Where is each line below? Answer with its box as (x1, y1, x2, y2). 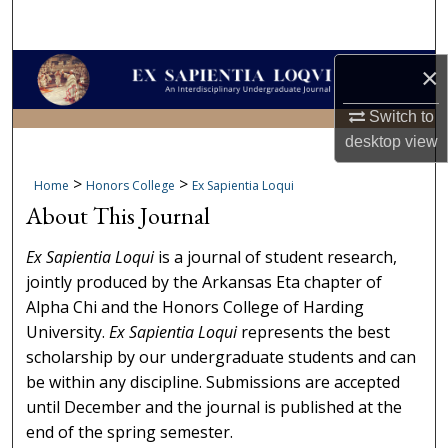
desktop (344, 132, 401, 150)
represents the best (237, 320, 391, 343)
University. (26, 320, 110, 343)
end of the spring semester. (26, 420, 234, 443)
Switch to (364, 107, 434, 125)
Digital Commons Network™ (101, 209, 363, 237)
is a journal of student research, (154, 245, 398, 268)
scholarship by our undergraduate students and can (26, 345, 417, 368)
